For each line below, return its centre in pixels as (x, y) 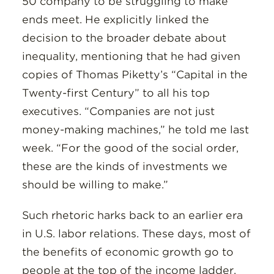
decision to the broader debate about (124, 38)
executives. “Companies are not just (118, 111)
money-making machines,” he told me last (135, 130)
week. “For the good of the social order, (130, 148)
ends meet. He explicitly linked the (115, 20)
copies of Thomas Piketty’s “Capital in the (135, 75)
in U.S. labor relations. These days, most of (136, 234)
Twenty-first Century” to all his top (116, 93)
